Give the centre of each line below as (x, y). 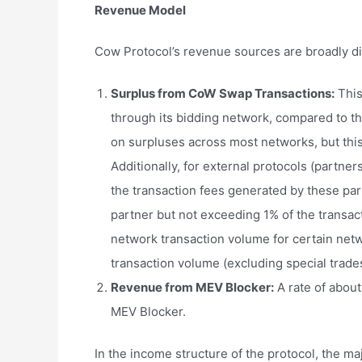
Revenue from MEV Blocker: (192, 287)
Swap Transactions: (276, 93)
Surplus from (149, 93)
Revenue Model (140, 10)
